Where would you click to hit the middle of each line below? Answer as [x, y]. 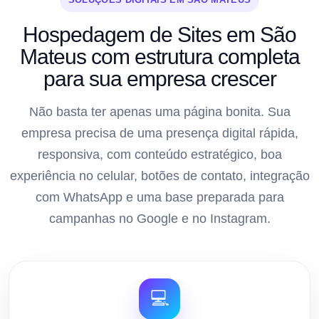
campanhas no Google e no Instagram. [159, 218]
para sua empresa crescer [159, 78]
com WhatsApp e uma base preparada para [159, 197]
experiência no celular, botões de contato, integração [159, 176]
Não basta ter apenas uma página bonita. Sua [159, 111]
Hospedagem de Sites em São [159, 34]
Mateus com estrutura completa [159, 56]
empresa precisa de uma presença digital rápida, [159, 133]
